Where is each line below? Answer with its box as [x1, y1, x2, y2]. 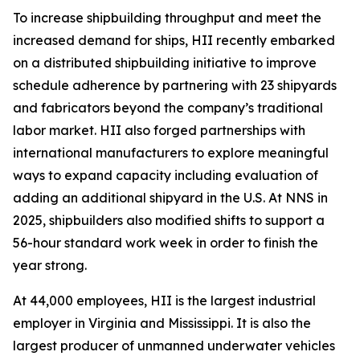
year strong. [13, 257, 87, 274]
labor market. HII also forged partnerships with [13, 122, 305, 139]
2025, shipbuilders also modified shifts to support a [13, 212, 325, 229]
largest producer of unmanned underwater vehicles [13, 337, 335, 354]
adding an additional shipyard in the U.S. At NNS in [13, 190, 328, 207]
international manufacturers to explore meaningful [13, 145, 329, 162]
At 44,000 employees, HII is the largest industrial [13, 292, 316, 309]
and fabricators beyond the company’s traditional [13, 100, 323, 117]
